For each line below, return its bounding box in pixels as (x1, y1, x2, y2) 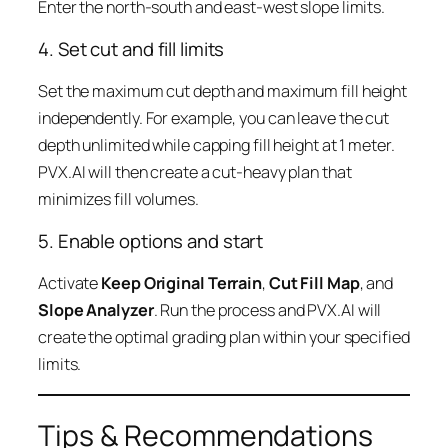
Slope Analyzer (38, 298, 154, 321)
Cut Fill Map (268, 271, 360, 294)
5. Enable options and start (38, 228, 264, 255)
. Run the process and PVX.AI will (153, 298, 382, 321)
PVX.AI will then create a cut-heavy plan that (38, 160, 352, 183)
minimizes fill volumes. (38, 187, 199, 210)
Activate (38, 271, 102, 294)
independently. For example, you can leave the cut (38, 106, 390, 129)
